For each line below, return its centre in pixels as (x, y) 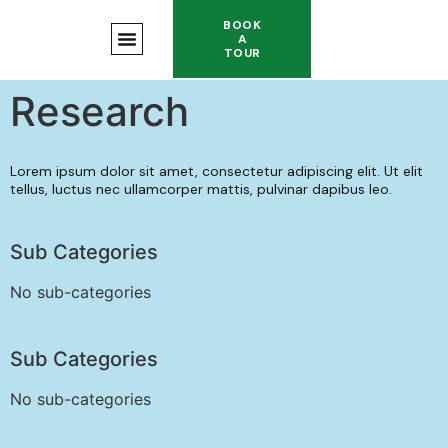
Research (99, 111)
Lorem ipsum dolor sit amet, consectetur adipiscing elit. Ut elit (216, 171)
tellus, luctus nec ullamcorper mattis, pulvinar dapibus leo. (201, 189)
